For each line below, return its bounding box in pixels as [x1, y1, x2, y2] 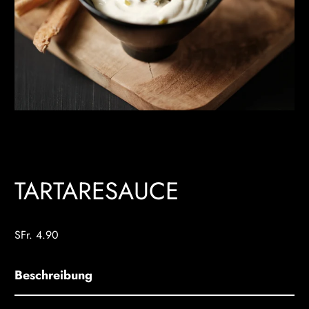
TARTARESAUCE [14, 173, 179, 208]
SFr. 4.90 [14, 226, 59, 243]
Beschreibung [14, 266, 93, 284]
